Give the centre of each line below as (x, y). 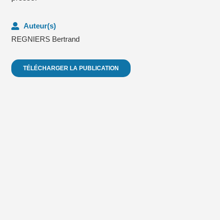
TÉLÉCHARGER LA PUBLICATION (71, 69)
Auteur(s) (40, 26)
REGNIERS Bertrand (45, 39)
